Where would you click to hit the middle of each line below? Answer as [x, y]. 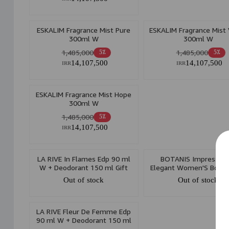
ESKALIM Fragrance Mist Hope [84, 95]
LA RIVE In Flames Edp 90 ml [84, 159]
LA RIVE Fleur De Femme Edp [84, 212]
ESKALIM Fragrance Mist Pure [84, 30]
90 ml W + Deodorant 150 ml [84, 220]
